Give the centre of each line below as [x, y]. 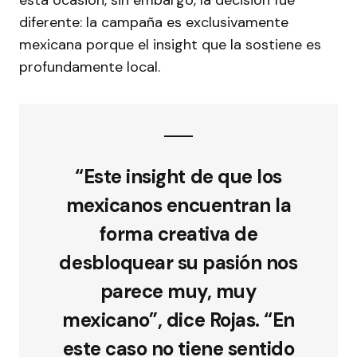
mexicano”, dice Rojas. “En [178, 320]
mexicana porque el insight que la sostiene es [170, 44]
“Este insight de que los [178, 176]
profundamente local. [90, 67]
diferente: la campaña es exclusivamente [154, 22]
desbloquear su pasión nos [178, 262]
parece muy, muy [178, 291]
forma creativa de [178, 233]
